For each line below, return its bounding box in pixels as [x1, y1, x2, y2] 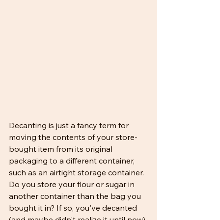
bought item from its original [9, 144, 114, 154]
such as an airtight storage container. [9, 167, 146, 177]
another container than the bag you [9, 191, 143, 201]
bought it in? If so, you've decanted [9, 203, 139, 213]
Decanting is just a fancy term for [9, 120, 131, 130]
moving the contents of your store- [9, 132, 137, 142]
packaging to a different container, [9, 156, 137, 165]
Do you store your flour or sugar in [9, 179, 137, 189]
